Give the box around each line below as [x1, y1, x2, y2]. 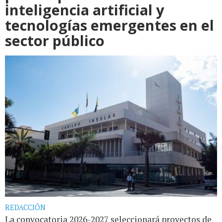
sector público [5, 30, 105, 50]
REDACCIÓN [5, 203, 46, 213]
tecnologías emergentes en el [5, 15, 214, 35]
